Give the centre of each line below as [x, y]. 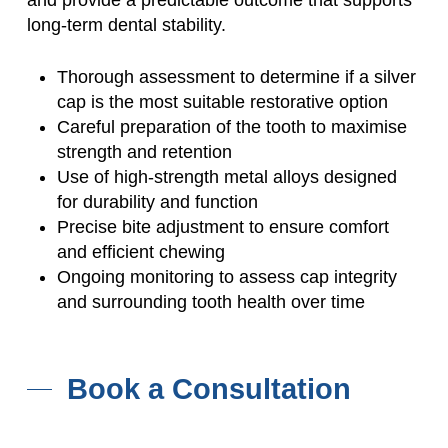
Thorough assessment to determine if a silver [236, 76]
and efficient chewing [140, 251]
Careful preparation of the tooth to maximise [231, 126]
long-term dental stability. [126, 24]
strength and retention [144, 151]
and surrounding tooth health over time [210, 301]
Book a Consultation [208, 388]
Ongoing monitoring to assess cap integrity [226, 276]
